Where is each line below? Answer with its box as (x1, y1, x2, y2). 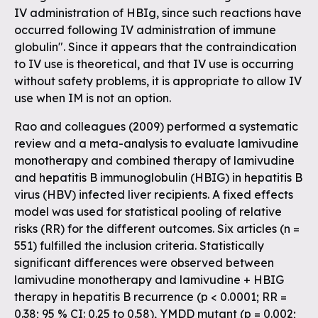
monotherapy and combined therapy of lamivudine (14, 153, 295, 168)
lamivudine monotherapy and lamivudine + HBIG (14, 273, 284, 287)
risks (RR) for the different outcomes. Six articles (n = (14, 221, 300, 236)
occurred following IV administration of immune (14, 23, 276, 37)
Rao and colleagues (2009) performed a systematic (14, 119, 298, 133)
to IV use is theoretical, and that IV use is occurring (14, 57, 294, 71)
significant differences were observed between (14, 256, 274, 270)
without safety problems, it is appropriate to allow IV (14, 74, 302, 88)
